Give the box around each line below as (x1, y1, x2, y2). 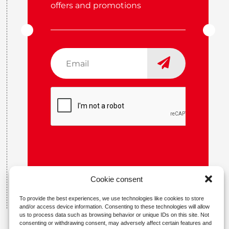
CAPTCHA (50, 88, 91, 99)
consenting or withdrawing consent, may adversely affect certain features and (19, 220, 212, 226)
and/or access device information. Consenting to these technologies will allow (19, 203, 210, 210)
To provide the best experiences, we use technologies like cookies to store (19, 195, 204, 201)
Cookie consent (90, 174, 143, 184)
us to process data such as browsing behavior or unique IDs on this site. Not (19, 212, 209, 218)
